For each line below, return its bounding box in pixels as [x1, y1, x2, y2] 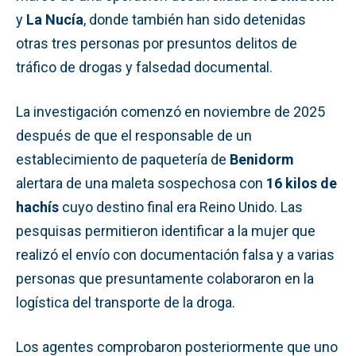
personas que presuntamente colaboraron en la [16, 269, 314, 287]
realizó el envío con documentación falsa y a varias [16, 246, 335, 263]
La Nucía [26, 10, 83, 28]
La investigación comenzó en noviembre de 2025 [16, 103, 325, 120]
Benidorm [230, 150, 294, 168]
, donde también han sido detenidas [83, 10, 306, 28]
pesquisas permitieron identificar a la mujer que [16, 222, 315, 239]
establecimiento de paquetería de [16, 150, 230, 168]
